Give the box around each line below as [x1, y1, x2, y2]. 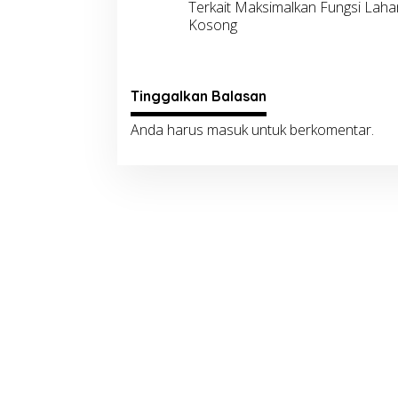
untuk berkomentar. [248, 120, 374, 140]
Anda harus [131, 120, 207, 140]
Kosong [187, 15, 237, 36]
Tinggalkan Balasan [131, 87, 267, 106]
